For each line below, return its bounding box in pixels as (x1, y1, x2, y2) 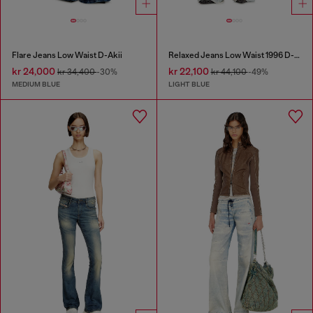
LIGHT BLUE (168, 79, 210, 89)
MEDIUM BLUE (12, 79, 60, 89)
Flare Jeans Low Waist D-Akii (12, 50, 122, 61)
